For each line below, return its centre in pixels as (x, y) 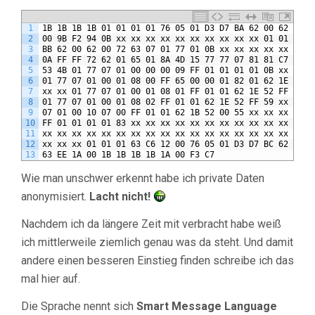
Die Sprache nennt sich (79, 307)
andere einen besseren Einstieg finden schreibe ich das (157, 261)
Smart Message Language (207, 307)
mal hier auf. (51, 279)
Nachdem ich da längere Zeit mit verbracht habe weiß (151, 224)
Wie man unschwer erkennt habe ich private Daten (143, 179)
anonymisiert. (55, 197)
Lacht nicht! (120, 197)
